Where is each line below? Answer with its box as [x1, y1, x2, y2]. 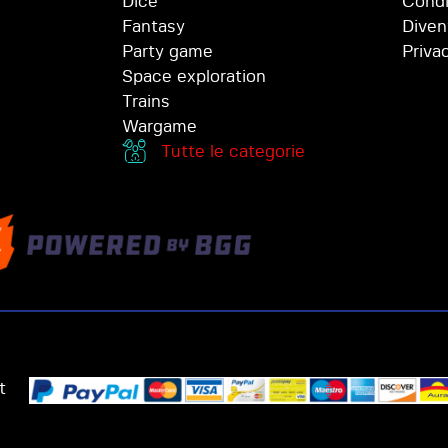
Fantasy [122, 18, 185, 36]
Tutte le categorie [161, 143, 306, 161]
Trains [122, 93, 170, 111]
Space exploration [122, 68, 266, 86]
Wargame [122, 118, 197, 136]
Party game [122, 43, 213, 61]
